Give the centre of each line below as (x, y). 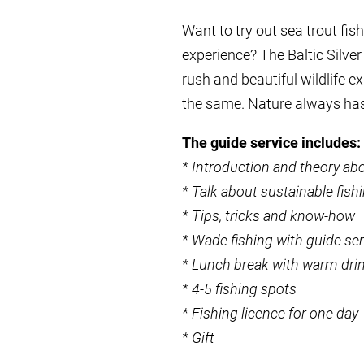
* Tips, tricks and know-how (269, 216)
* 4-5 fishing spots (239, 289)
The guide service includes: (271, 143)
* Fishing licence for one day (270, 313)
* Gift (198, 338)
